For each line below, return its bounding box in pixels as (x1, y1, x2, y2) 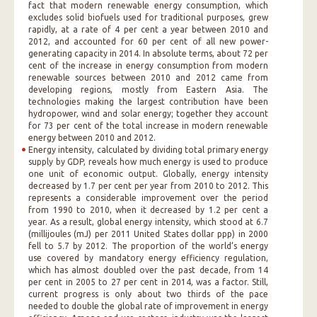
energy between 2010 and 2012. (28, 133, 156, 142)
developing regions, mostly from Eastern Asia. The (28, 85, 269, 94)
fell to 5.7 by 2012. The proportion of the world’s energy (28, 241, 269, 250)
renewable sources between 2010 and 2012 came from (28, 73, 269, 82)
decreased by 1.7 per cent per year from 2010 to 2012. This (28, 181, 269, 190)
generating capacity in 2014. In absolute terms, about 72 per (28, 49, 269, 58)
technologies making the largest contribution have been (28, 97, 269, 106)
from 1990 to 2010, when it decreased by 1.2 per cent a (28, 205, 269, 214)
